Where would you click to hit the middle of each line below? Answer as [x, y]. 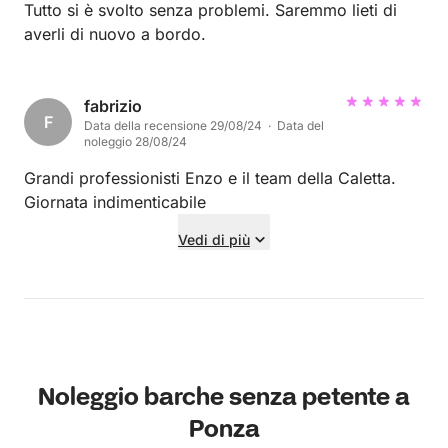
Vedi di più [214, 239]
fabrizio [113, 106]
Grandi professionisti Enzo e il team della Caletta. [210, 178]
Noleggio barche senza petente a [224, 398]
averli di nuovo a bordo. [115, 34]
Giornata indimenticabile [115, 202]
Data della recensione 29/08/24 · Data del [204, 125]
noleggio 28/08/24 [135, 141]
